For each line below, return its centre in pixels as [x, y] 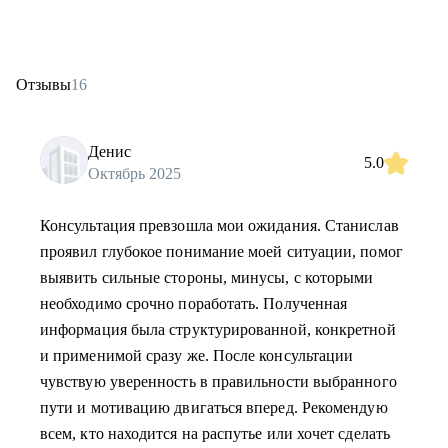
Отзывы [43, 84]
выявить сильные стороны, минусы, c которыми [207, 277]
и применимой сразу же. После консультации [197, 355]
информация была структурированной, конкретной [218, 329]
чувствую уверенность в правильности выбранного [218, 381]
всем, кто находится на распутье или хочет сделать [215, 433]
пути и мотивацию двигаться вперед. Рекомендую [214, 407]
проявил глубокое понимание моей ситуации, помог [221, 251]
